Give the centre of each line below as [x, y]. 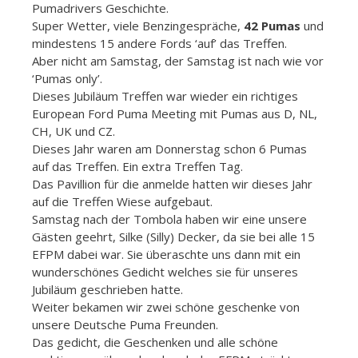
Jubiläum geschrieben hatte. [107, 290]
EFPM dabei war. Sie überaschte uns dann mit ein [166, 255]
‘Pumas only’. [67, 79]
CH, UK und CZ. [74, 131]
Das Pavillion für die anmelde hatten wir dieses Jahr [172, 184]
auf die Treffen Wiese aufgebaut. [122, 202]
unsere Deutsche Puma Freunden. [125, 325]
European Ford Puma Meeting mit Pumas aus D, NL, [175, 114]
